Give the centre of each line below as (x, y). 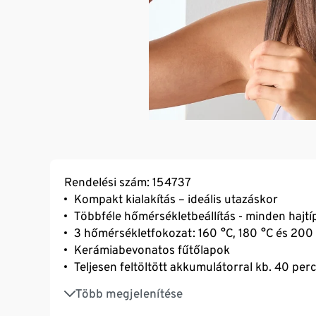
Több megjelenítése (129, 293)
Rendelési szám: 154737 (128, 182)
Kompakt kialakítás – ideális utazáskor (176, 199)
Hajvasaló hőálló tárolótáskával (158, 286)
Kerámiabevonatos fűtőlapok (152, 249)
